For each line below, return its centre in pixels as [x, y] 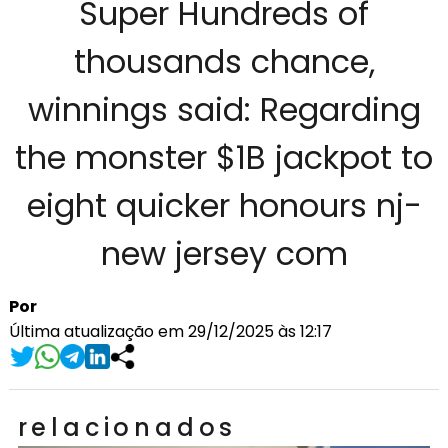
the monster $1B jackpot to [224, 157]
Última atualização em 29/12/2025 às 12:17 [170, 331]
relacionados [127, 427]
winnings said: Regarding [224, 109]
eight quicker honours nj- [224, 205]
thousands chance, [224, 61]
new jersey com [224, 253]
